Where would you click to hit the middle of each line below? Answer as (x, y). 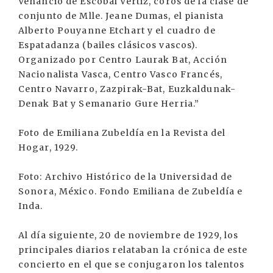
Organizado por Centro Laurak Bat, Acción (123, 60)
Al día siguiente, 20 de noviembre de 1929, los (129, 236)
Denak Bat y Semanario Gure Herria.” (109, 104)
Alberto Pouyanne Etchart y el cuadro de (117, 31)
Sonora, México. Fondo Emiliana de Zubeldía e (131, 192)
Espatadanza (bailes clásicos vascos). (108, 45)
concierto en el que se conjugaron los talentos (132, 265)
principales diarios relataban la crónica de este (133, 250)
